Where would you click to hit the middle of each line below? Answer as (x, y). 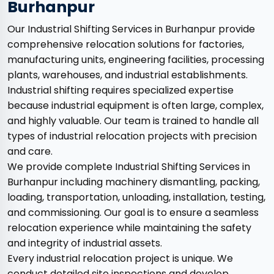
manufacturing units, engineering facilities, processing (136, 60)
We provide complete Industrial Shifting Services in (129, 167)
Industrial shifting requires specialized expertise (120, 91)
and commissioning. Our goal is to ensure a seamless (133, 213)
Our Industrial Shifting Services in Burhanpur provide (131, 29)
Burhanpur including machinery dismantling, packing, (134, 182)
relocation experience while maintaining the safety (129, 228)
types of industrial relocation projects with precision (132, 136)
